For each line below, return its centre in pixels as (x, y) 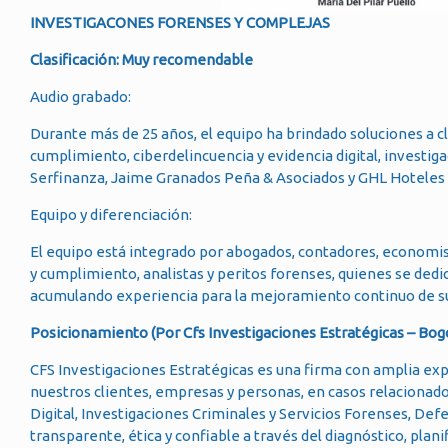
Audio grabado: (80, 96)
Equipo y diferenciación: (111, 214)
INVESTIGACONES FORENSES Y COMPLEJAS (180, 22)
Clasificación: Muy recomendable (141, 59)
